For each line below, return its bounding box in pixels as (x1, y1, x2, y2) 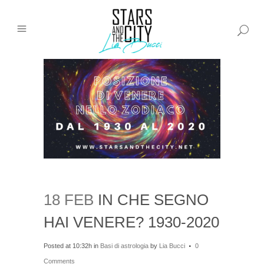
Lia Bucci (159, 242, 185, 249)
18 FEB (44, 190, 94, 209)
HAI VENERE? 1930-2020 (44, 213, 219, 231)
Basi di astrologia (100, 242, 148, 249)
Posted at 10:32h (44, 242, 92, 249)
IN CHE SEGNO (94, 190, 209, 209)
